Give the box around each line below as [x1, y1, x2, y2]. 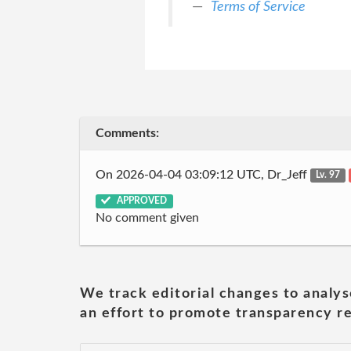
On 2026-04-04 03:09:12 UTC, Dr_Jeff [96, 168, 310, 181]
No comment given [96, 212, 199, 224]
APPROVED [114, 196, 168, 205]
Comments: [96, 127, 159, 139]
